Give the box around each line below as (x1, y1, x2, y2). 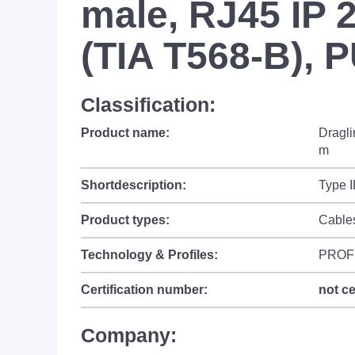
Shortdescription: (81, 178, 186, 192)
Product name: (81, 126, 170, 139)
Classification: (81, 94, 216, 116)
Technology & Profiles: (81, 248, 218, 261)
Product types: (81, 213, 170, 227)
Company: (81, 324, 177, 346)
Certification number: (81, 283, 208, 296)
